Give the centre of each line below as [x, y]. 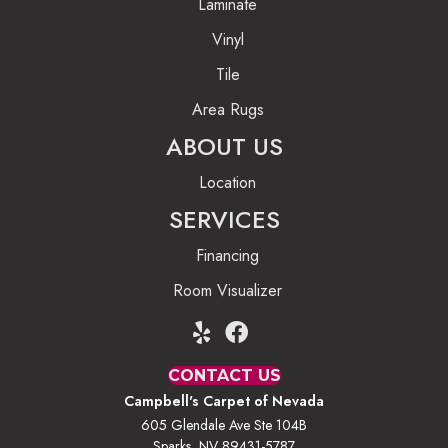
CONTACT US [224, 375]
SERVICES [224, 219]
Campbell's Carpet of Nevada [224, 400]
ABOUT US [224, 146]
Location [227, 182]
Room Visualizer [227, 290]
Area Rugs [227, 109]
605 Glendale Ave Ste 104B [224, 424]
